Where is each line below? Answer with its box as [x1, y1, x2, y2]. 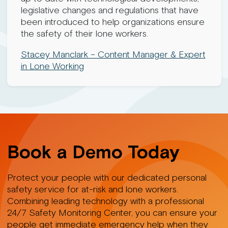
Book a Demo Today [7, 140, 180, 162]
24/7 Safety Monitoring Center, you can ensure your [7, 207, 217, 218]
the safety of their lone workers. [20, 27, 148, 39]
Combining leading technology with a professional [7, 195, 204, 207]
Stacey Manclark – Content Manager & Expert [20, 48, 206, 60]
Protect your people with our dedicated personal [7, 172, 207, 183]
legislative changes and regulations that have [20, 4, 198, 16]
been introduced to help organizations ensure [20, 16, 205, 27]
